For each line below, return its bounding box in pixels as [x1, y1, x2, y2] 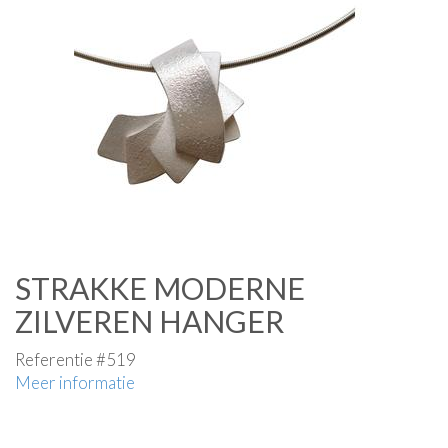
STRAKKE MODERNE [15, 270, 305, 306]
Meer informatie [15, 372, 135, 393]
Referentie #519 [15, 349, 136, 370]
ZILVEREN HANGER [15, 303, 284, 339]
